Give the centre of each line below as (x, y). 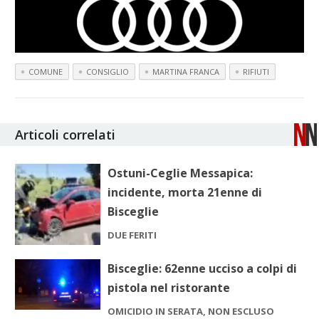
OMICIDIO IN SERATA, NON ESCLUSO (191, 311)
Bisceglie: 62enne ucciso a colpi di (203, 268)
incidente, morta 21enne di (185, 192)
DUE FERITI (132, 235)
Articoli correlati (66, 135)
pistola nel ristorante (169, 288)
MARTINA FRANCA (186, 72)
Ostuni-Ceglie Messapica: (181, 173)
